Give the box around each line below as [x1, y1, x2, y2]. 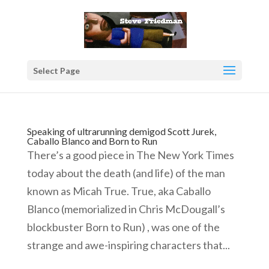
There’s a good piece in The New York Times [26, 148, 234, 162]
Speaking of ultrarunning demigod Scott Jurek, [26, 125, 216, 137]
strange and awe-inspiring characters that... [26, 238, 230, 252]
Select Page [32, 65, 80, 76]
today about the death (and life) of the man [26, 166, 225, 180]
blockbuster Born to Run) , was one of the [26, 220, 220, 234]
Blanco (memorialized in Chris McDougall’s [26, 202, 225, 216]
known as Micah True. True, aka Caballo [26, 184, 211, 198]
